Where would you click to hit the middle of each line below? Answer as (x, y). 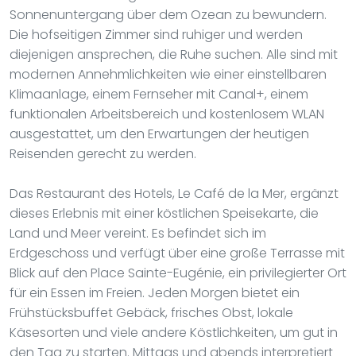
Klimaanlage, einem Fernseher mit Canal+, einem (159, 94)
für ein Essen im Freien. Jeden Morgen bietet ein (155, 292)
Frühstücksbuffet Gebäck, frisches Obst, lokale (151, 312)
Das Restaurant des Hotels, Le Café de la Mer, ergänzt (174, 193)
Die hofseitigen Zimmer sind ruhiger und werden (156, 34)
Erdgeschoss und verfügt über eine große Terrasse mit (177, 253)
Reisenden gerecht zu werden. (103, 153)
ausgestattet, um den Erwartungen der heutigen (159, 133)
